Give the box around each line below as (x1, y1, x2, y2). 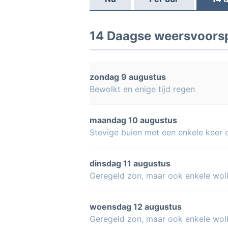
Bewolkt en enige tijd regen (90, 84, 195, 94)
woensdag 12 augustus (90, 202, 182, 212)
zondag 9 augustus (90, 72, 166, 82)
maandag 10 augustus (90, 115, 177, 125)
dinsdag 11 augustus (90, 158, 170, 168)
